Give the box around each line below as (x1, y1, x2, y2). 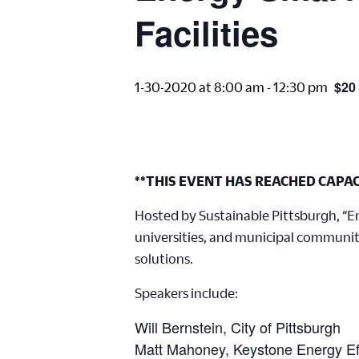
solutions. (135, 251, 193, 266)
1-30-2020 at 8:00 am (135, 79, 264, 95)
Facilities (135, 9, 278, 57)
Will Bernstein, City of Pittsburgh (135, 317, 341, 337)
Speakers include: (135, 285, 238, 301)
